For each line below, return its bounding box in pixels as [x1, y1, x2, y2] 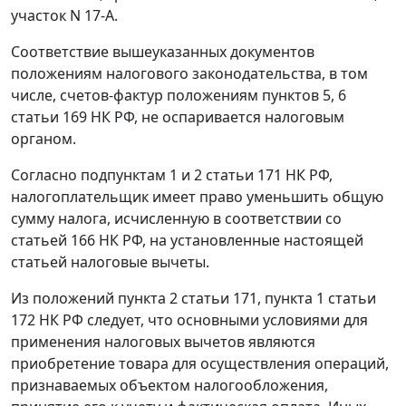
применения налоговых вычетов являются [11, 332, 315, 353]
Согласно [11, 165, 81, 186]
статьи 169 [11, 107, 87, 128]
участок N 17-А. [11, 5, 118, 26]
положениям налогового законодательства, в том [11, 63, 368, 84]
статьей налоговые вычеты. [11, 252, 209, 273]
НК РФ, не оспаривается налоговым [87, 107, 344, 128]
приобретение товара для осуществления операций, [11, 353, 389, 374]
